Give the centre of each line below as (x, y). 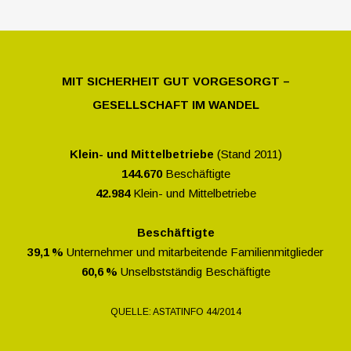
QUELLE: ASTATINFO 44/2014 (175, 312)
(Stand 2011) (249, 154)
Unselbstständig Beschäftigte (194, 272)
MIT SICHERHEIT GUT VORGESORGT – (175, 81)
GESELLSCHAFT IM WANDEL (175, 105)
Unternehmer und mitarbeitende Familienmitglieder (194, 252)
